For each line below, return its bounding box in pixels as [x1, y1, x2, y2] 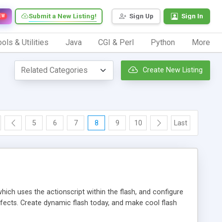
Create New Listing [143, 66, 203, 75]
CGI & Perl [98, 37, 134, 47]
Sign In [181, 12, 203, 20]
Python [151, 37, 175, 47]
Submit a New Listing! [29, 12, 97, 20]
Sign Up [129, 12, 154, 20]
